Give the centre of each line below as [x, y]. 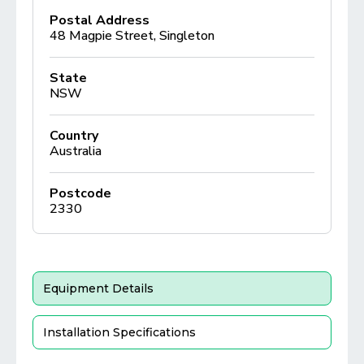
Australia [76, 151]
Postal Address [100, 20]
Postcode [80, 193]
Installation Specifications [119, 332]
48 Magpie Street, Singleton [132, 35]
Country [74, 135]
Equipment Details [98, 288]
